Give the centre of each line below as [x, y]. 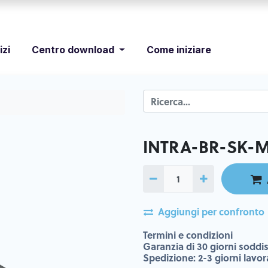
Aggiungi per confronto [211, 211]
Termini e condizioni [188, 234]
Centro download [73, 50]
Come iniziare [179, 50]
